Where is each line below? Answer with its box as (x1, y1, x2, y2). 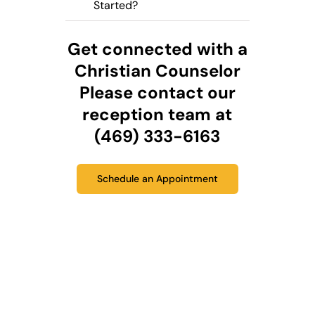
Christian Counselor (74, 60, 240, 82)
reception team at (82, 103, 233, 126)
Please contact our (79, 82, 236, 104)
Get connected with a (67, 38, 247, 60)
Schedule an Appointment (96, 172, 218, 186)
